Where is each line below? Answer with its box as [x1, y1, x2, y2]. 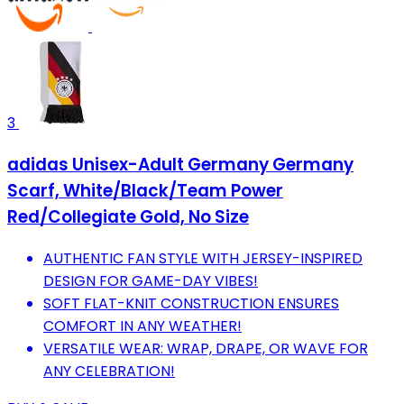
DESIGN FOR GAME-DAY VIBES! [43, 270, 258, 291]
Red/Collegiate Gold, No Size [7, 204, 249, 229]
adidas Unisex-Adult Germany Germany [7, 151, 353, 177]
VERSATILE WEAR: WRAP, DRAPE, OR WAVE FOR [43, 337, 368, 359]
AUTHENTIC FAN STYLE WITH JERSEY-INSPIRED [43, 247, 363, 269]
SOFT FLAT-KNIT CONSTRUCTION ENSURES [43, 292, 339, 314]
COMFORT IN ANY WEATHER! [43, 315, 242, 336]
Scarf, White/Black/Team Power [7, 178, 283, 203]
